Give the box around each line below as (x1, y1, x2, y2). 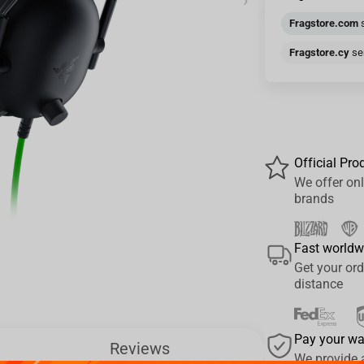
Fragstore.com (289, 17, 359, 29)
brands (294, 191, 335, 206)
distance (294, 276, 344, 292)
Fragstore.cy (289, 46, 350, 58)
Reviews (109, 338, 170, 358)
